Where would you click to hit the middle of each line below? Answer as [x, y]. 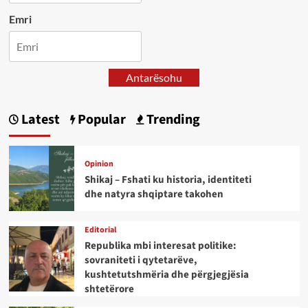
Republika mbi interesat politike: [160, 245]
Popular [100, 119]
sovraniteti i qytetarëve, [141, 260]
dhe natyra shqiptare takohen [154, 194]
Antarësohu [154, 77]
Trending [172, 119]
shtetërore [109, 289]
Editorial [100, 230]
